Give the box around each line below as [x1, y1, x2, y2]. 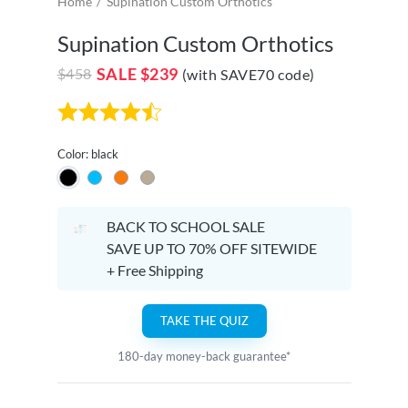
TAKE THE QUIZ [159, 313, 249, 328]
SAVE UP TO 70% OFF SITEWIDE [106, 239, 320, 257]
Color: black [56, 147, 118, 161]
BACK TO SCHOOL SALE [106, 217, 265, 235]
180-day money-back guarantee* [117, 349, 291, 363]
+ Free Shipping [106, 260, 203, 279]
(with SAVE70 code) [181, 65, 315, 83]
